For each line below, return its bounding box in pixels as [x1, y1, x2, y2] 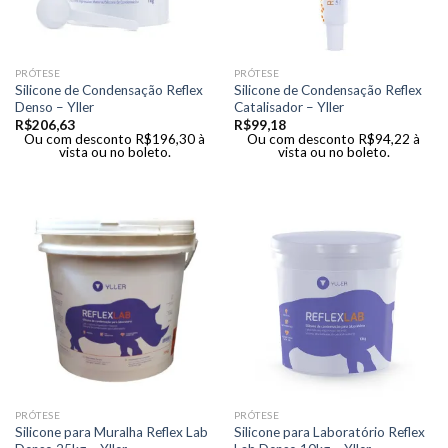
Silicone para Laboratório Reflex [233, 423, 425, 440]
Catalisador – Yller [233, 98, 344, 115]
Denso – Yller [14, 98, 94, 115]
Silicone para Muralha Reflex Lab [14, 423, 208, 440]
